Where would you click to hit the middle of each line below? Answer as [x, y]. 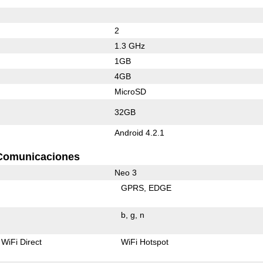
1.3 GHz [129, 45]
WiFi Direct [22, 242]
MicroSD [130, 91]
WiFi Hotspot [145, 242]
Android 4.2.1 [139, 132]
